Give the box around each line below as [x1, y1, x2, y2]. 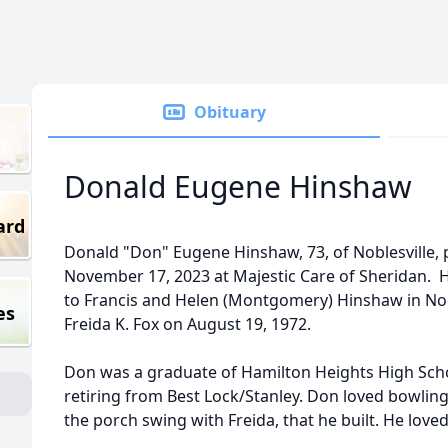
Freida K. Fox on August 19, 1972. [64, 313, 311, 335]
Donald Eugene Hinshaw [64, 166, 412, 207]
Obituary [194, 101, 266, 123]
